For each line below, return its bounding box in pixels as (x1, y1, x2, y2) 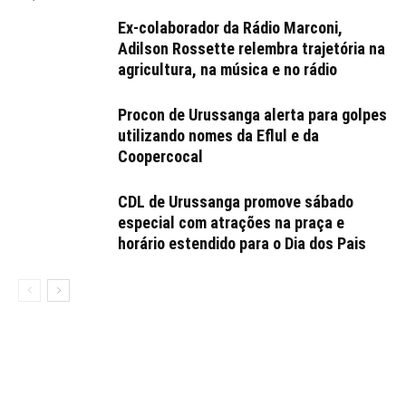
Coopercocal (118, 147, 203, 166)
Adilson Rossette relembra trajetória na (118, 39, 385, 58)
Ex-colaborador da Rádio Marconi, (118, 18, 343, 37)
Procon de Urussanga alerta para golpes (118, 105, 387, 124)
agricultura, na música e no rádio (118, 60, 337, 79)
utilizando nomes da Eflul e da (118, 126, 319, 145)
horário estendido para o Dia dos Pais (118, 234, 366, 253)
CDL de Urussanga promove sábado (118, 192, 353, 211)
